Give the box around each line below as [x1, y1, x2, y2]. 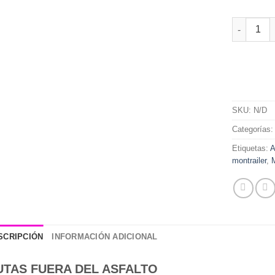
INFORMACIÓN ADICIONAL [52, 231, 158, 241]
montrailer [232, 155, 267, 165]
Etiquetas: [232, 143, 271, 153]
